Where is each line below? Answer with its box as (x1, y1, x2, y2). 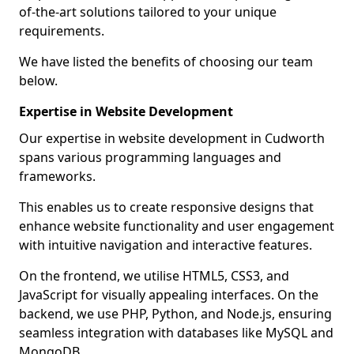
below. (19, 72, 58, 89)
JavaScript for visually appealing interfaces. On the (19, 286, 318, 303)
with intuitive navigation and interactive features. (19, 236, 312, 254)
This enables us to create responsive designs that (19, 198, 314, 216)
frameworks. (19, 168, 96, 185)
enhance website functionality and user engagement (19, 217, 334, 235)
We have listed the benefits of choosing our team (19, 53, 313, 70)
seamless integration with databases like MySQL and (19, 324, 333, 341)
